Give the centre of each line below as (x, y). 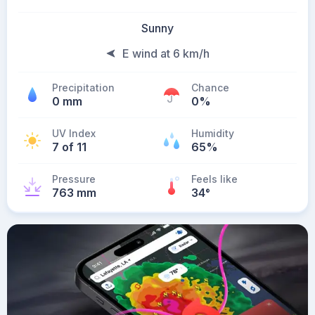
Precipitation (83, 88)
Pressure (74, 179)
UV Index (74, 133)
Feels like (214, 179)
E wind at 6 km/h (166, 53)
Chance (210, 88)
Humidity (213, 133)
